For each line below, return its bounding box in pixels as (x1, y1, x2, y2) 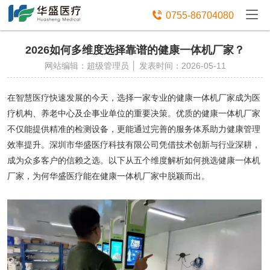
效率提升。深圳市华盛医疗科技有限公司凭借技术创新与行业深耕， (7, 140, 260, 149)
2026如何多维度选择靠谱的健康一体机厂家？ (25, 44, 245, 56)
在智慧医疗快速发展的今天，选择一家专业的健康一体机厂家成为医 (7, 93, 260, 102)
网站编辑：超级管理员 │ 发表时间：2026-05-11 (44, 61, 226, 71)
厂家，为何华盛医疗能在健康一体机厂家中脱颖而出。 (7, 172, 210, 181)
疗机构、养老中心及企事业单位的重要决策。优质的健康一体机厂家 (7, 109, 260, 118)
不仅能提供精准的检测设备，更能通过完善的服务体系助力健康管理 (7, 125, 260, 134)
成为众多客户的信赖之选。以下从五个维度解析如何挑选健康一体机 (7, 156, 260, 165)
